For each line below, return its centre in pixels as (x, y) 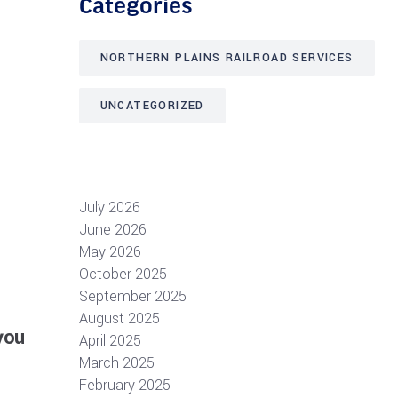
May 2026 (110, 252)
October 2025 (123, 274)
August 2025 (119, 318)
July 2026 (109, 207)
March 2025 (116, 363)
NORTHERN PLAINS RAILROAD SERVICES (227, 58)
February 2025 (124, 385)
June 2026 (112, 230)
